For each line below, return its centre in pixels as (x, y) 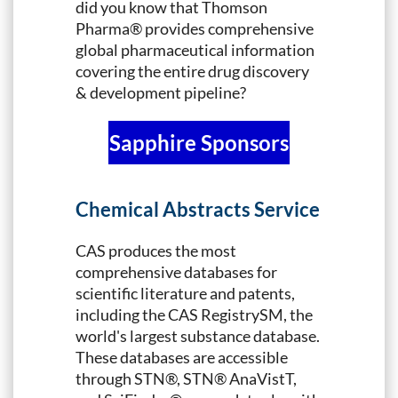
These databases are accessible (182, 358)
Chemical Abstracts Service (198, 210)
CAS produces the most (156, 251)
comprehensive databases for (176, 272)
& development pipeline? (161, 92)
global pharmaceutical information (195, 49)
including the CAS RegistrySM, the (194, 315)
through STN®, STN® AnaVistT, (186, 379)
